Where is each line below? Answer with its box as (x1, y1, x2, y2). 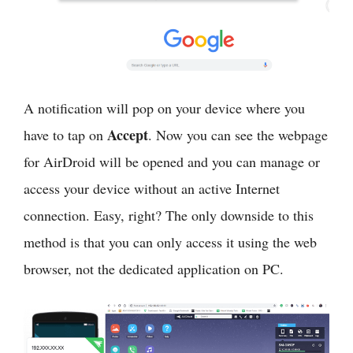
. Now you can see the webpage (148, 125, 328, 145)
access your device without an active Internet (24, 179, 280, 199)
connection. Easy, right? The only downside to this (24, 206, 314, 225)
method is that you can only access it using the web (24, 232, 317, 252)
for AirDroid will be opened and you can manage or (24, 152, 320, 172)
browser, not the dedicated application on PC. (24, 259, 284, 279)
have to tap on (24, 125, 107, 145)
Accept (107, 124, 148, 146)
